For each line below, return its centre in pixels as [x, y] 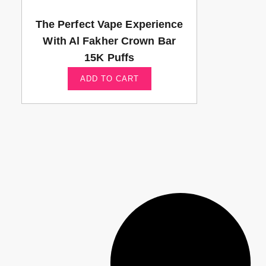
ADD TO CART [109, 78]
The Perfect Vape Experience [109, 24]
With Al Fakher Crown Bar [109, 41]
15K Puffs [110, 57]
